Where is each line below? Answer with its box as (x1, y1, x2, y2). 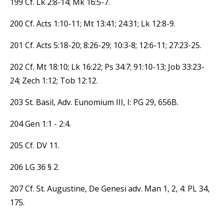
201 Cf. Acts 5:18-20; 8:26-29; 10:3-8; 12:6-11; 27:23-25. (10, 39, 201, 51)
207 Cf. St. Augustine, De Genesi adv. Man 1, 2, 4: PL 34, (10, 183, 210, 194)
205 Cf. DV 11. (10, 139, 59, 151)
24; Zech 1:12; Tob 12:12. (10, 75, 98, 86)
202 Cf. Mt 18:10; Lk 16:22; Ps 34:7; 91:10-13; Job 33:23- (10, 61, 204, 72)
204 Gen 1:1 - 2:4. (10, 118, 71, 129)
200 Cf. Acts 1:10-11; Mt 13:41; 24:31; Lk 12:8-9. (10, 18, 175, 29)
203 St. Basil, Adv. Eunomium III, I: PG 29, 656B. (10, 96, 178, 108)
